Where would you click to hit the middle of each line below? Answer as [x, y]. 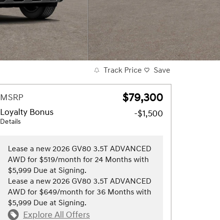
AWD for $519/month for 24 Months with [78, 160]
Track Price [123, 70]
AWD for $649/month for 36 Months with [80, 192]
